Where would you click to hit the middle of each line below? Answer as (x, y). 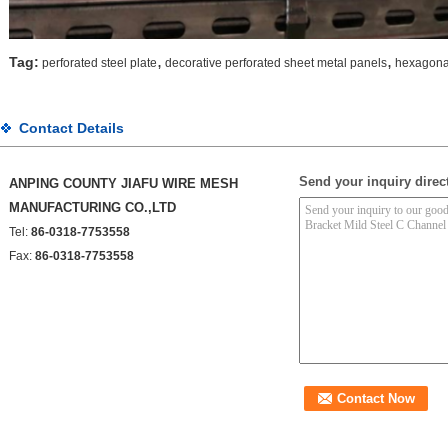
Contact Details (71, 128)
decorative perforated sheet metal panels (276, 63)
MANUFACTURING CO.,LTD (92, 207)
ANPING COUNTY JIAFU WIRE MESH (123, 183)
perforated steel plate (99, 63)
